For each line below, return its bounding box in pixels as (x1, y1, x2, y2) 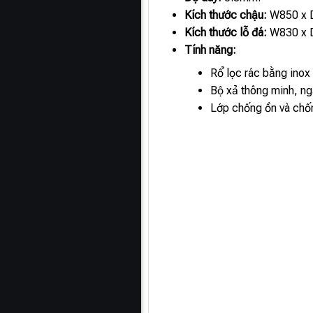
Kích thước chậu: (184, 8, 268, 22)
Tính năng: (184, 43, 237, 57)
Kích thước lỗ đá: (184, 26, 268, 40)
